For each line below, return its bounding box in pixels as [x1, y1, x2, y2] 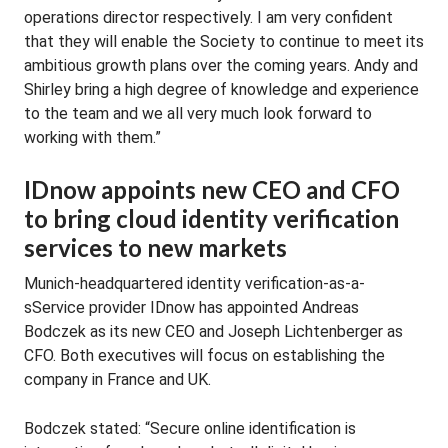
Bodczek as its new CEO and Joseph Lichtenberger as [24, 322, 403, 341]
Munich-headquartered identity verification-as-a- [24, 274, 365, 293]
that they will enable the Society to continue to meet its [24, 32, 424, 51]
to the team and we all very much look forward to [24, 104, 372, 123]
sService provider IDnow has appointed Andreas [24, 298, 359, 317]
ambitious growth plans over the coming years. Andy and [24, 56, 418, 75]
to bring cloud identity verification [24, 204, 399, 233]
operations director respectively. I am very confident [24, 8, 393, 27]
